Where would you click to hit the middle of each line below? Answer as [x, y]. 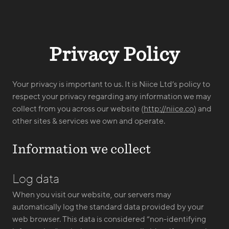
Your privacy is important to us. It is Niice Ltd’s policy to [111, 84]
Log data [36, 179]
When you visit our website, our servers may [92, 195]
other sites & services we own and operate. [89, 121]
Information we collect [82, 149]
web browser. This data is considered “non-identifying [109, 219]
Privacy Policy [114, 54]
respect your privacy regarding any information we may [112, 97]
